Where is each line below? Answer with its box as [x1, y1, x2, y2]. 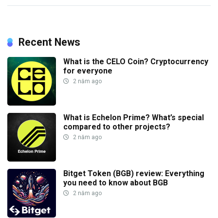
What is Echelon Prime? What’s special [63, 112, 204, 122]
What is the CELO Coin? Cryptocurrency [63, 56, 208, 66]
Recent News [18, 36, 80, 48]
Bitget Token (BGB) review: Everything [63, 168, 204, 178]
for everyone [63, 66, 112, 75]
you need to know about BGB [63, 178, 168, 187]
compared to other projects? [63, 122, 170, 131]
